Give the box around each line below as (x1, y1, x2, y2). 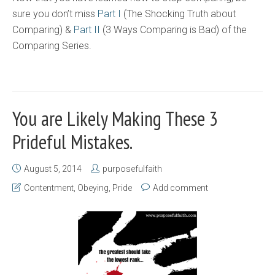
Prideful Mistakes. (12, 128, 133, 155)
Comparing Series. (12, 39, 91, 52)
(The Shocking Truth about (121, 7, 236, 20)
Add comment (153, 182, 208, 193)
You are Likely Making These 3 (12, 105, 218, 131)
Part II (74, 23, 100, 36)
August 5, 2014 (24, 163, 82, 174)
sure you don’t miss (12, 7, 98, 20)
